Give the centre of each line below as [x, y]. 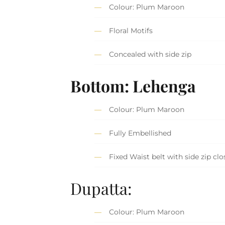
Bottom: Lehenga [133, 86]
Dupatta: [101, 188]
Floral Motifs [131, 31]
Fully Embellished [140, 133]
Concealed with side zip [150, 54]
